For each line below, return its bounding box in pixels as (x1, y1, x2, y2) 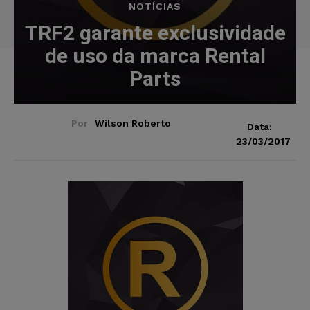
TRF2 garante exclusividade (24, 20, 286, 45)
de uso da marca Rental (44, 43, 266, 68)
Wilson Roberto (94, 117, 171, 129)
